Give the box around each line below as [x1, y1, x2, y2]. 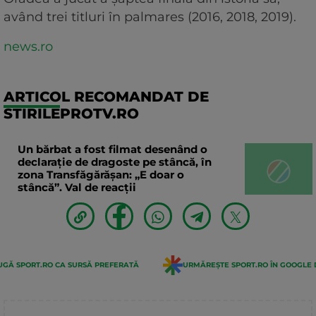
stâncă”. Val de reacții [18, 180, 136, 194]
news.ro [4, 38, 53, 54]
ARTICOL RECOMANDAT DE [4, 87, 209, 105]
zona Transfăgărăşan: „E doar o [18, 167, 184, 181]
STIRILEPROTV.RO [4, 104, 139, 122]
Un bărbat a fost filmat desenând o [18, 142, 207, 156]
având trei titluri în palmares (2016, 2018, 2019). [4, 8, 296, 25]
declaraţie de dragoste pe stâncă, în [18, 154, 212, 169]
